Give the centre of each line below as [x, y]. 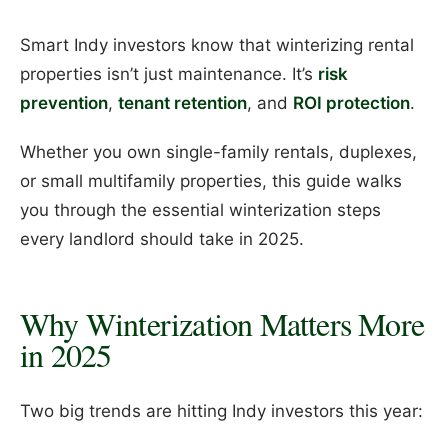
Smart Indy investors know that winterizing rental [217, 45]
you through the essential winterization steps [200, 209]
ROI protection [351, 103]
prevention [64, 103]
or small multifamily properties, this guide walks [211, 180]
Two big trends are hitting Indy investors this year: [221, 410]
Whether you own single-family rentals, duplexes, [218, 151]
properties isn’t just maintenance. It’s [169, 74]
